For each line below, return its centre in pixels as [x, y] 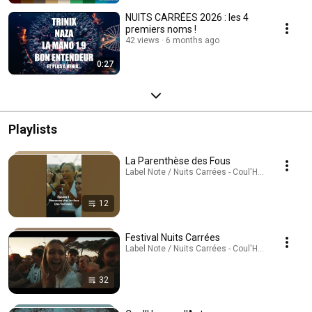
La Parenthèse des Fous [178, 161]
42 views [142, 40]
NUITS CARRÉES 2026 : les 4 [187, 17]
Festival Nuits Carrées [173, 237]
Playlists [33, 129]
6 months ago [193, 40]
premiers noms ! [161, 29]
